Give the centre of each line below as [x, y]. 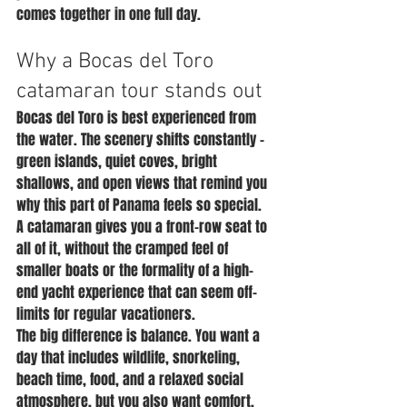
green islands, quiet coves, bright [119, 161]
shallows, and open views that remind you [144, 183]
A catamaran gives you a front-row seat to [144, 227]
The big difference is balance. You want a [140, 336]
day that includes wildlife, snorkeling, [130, 357]
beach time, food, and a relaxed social [132, 379]
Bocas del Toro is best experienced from [138, 118]
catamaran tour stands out [139, 92]
